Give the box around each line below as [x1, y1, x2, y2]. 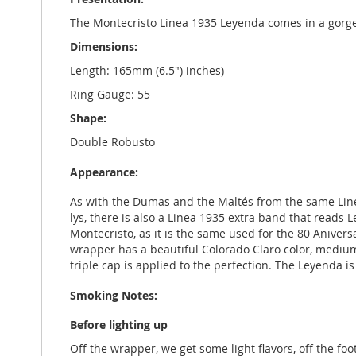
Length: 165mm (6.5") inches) [70, 63, 224, 78]
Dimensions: [70, 39, 137, 54]
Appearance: [70, 164, 138, 180]
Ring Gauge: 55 [70, 87, 150, 102]
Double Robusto [70, 134, 155, 149]
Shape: [70, 110, 106, 126]
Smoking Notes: [70, 288, 157, 303]
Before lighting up [70, 317, 168, 332]
